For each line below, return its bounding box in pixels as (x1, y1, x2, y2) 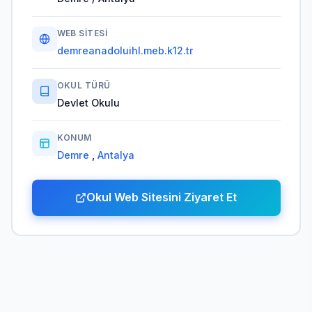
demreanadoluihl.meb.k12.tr (56, 44, 194, 56)
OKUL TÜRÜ (56, 80, 111, 91)
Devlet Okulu (56, 96, 120, 109)
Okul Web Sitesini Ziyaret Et (86, 190, 237, 205)
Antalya (97, 148, 134, 161)
